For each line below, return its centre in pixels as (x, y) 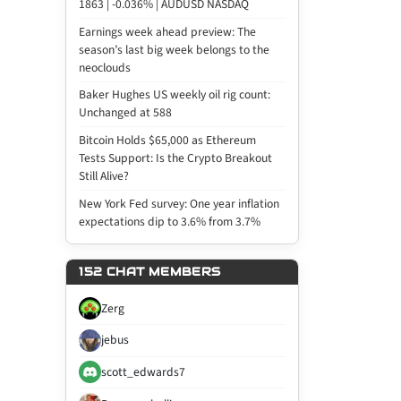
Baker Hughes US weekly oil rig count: (175, 95)
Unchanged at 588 (126, 113)
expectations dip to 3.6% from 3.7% (170, 221)
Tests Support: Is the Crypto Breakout (176, 158)
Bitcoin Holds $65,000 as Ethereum (168, 141)
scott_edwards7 (144, 371)
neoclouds (105, 67)
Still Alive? (104, 176)
